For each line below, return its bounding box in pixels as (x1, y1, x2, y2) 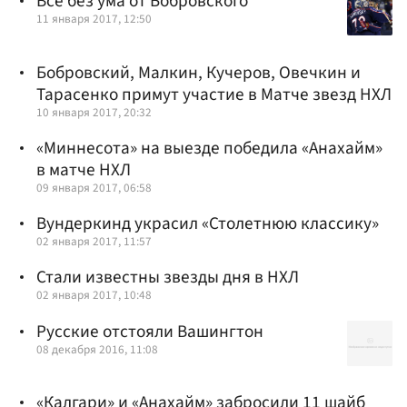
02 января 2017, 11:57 (36, 233, 152, 251)
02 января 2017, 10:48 (36, 286, 152, 304)
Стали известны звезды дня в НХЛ (36, 264, 299, 291)
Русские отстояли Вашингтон (36, 318, 263, 344)
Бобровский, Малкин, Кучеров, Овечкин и (36, 59, 361, 85)
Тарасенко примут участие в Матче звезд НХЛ (36, 81, 392, 107)
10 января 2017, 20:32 (36, 103, 152, 121)
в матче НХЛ (36, 157, 131, 184)
